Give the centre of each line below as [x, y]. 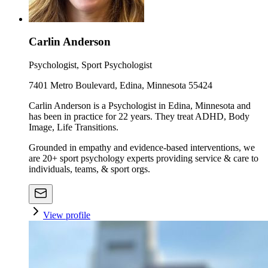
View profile [67, 215]
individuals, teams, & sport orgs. [89, 169]
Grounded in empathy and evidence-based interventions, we [142, 147]
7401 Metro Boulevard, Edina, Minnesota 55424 [121, 85]
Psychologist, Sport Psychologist [90, 65]
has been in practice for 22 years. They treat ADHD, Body [139, 116]
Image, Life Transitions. [74, 127]
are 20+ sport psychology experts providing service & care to [144, 158]
